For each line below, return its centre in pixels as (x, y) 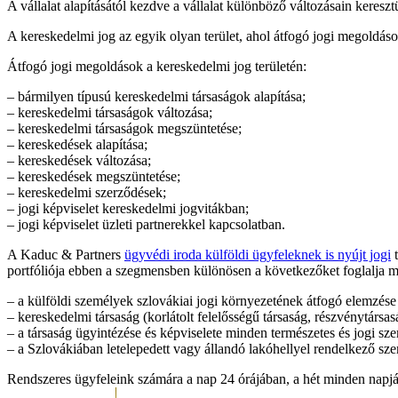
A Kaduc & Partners (66, 254)
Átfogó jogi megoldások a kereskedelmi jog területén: (157, 66)
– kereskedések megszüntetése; (94, 176)
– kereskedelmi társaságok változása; (110, 112)
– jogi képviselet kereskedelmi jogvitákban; (128, 208)
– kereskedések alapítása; (77, 144)
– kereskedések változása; (79, 160)
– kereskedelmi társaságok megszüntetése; (124, 128)
